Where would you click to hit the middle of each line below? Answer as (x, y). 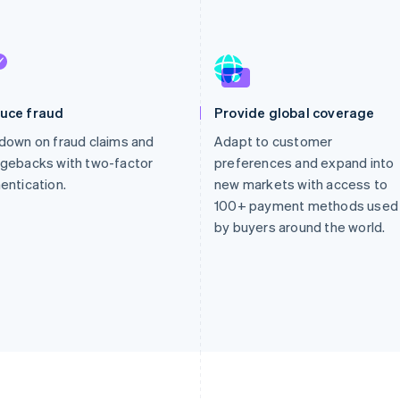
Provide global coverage (295, 112)
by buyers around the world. (300, 227)
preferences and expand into (304, 162)
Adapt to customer (274, 141)
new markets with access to (301, 184)
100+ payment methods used (306, 205)
